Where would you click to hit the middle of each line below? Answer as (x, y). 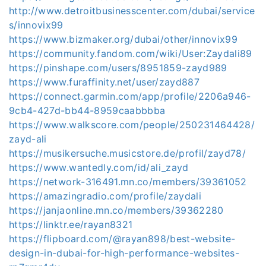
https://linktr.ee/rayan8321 (71, 224)
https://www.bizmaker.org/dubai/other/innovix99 (123, 39)
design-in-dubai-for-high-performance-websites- (124, 253)
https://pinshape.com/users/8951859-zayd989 (118, 68)
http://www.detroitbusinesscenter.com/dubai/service (132, 11)
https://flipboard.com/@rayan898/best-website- (122, 239)
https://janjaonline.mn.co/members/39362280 (116, 210)
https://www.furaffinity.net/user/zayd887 (104, 82)
